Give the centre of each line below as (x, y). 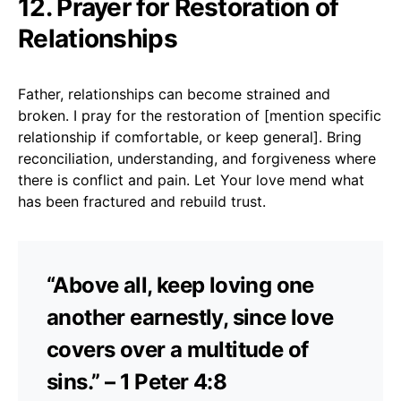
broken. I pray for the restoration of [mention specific (200, 115)
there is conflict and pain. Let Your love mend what (191, 179)
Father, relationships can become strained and (174, 94)
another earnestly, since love (190, 317)
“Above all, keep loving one (180, 285)
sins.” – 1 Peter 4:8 (137, 381)
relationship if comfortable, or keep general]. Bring (190, 137)
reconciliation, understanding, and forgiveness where (197, 158)
